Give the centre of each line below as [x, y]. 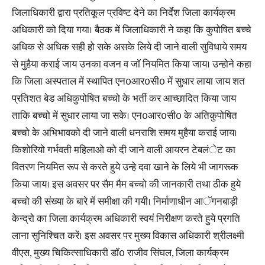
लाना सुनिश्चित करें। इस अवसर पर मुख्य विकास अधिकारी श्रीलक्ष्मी [128, 236]
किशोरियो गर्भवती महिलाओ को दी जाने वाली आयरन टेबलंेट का [124, 150]
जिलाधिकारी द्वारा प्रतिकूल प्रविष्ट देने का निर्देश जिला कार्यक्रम [124, 13]
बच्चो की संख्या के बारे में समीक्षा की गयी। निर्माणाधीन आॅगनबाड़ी [125, 201]
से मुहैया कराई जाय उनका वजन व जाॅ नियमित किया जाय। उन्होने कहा [132, 64]
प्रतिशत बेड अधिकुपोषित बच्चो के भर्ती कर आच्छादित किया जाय [124, 98]
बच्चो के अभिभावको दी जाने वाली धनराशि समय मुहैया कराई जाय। [125, 133]
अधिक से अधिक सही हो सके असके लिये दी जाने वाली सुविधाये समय [129, 47]
